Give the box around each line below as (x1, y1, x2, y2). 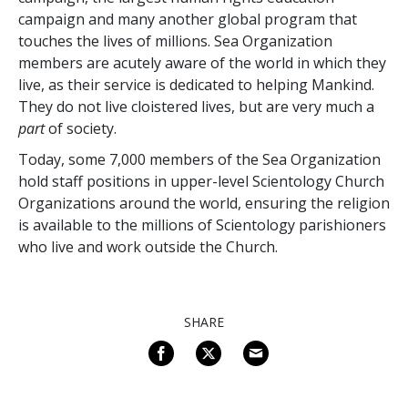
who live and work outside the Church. (18, 236, 278, 257)
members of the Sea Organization (146, 148, 381, 169)
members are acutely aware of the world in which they (18, 52, 386, 73)
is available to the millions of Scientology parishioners (18, 214, 386, 235)
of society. (45, 117, 117, 138)
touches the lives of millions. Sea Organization (18, 30, 332, 51)
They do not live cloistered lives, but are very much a (18, 96, 374, 117)
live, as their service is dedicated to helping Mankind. (18, 74, 374, 95)
